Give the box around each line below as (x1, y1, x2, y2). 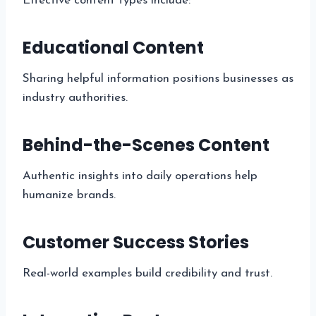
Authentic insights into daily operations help (23, 169, 257, 182)
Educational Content (23, 35, 204, 59)
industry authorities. (23, 91, 128, 104)
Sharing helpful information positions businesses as (23, 72, 293, 85)
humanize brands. (23, 188, 116, 201)
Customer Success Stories (23, 230, 249, 254)
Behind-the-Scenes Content (23, 133, 269, 157)
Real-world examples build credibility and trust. (23, 267, 272, 279)
